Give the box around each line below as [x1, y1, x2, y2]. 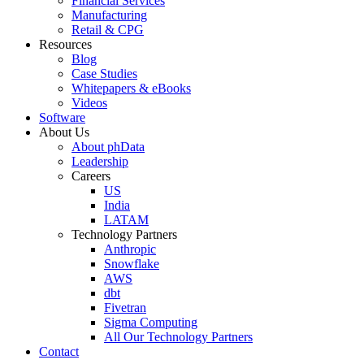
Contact [39, 344, 79, 358]
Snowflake [104, 256, 159, 271]
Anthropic [104, 241, 156, 256]
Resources [39, 37, 92, 51]
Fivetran [104, 300, 146, 314]
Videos [71, 95, 107, 110]
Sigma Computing [104, 314, 197, 329]
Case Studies [71, 66, 137, 80]
